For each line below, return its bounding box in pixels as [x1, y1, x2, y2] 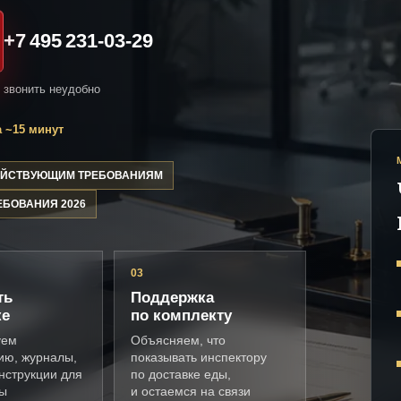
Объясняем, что [131, 333, 226, 348]
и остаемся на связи [131, 384, 252, 399]
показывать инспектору [131, 350, 268, 365]
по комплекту [131, 307, 233, 325]
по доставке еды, [131, 367, 232, 382]
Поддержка [131, 289, 215, 307]
